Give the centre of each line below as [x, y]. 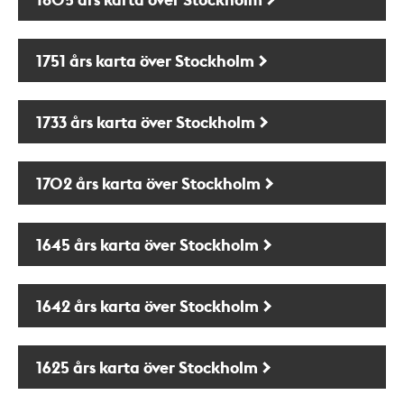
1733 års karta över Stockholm [146, 121]
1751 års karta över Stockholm [145, 60]
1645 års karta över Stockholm [147, 244]
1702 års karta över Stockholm [148, 183]
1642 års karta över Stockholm [147, 305]
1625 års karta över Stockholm [147, 367]
